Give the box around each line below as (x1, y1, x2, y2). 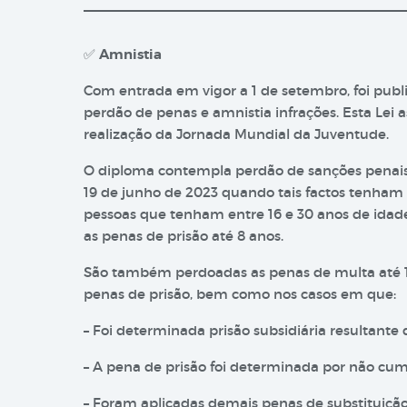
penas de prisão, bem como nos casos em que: (84, 285, 396, 303)
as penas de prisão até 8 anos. (84, 227, 283, 244)
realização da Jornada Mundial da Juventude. (84, 125, 389, 143)
